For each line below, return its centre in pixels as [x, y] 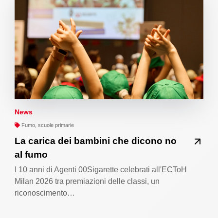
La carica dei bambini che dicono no [96, 141]
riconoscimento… [45, 193]
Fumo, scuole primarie [47, 125]
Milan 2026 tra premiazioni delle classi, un [87, 182]
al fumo [31, 155]
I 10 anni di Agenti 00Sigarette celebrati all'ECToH [101, 170]
